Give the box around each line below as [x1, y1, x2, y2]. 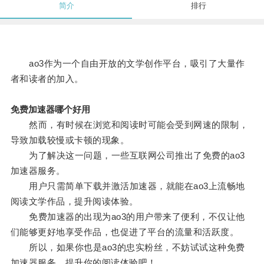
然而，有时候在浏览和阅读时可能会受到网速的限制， [10, 120, 249, 130]
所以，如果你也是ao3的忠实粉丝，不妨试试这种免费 [10, 242, 245, 253]
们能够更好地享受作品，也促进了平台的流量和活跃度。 [10, 227, 239, 237]
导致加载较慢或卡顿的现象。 [10, 135, 130, 146]
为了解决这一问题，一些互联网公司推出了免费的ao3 [10, 150, 245, 161]
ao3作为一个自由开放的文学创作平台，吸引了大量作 [10, 58, 245, 69]
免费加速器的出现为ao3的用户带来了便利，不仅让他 [10, 212, 245, 222]
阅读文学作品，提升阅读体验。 [10, 196, 138, 207]
